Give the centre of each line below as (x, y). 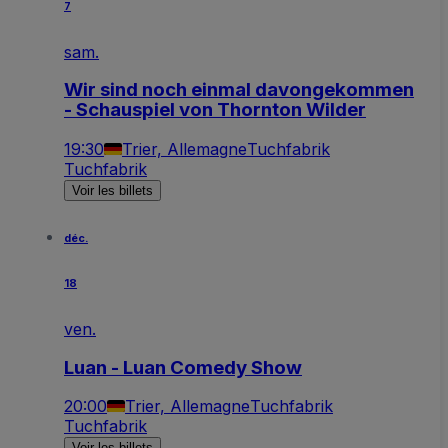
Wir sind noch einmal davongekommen (239, 90)
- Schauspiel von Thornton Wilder (215, 110)
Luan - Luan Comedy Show (183, 367)
